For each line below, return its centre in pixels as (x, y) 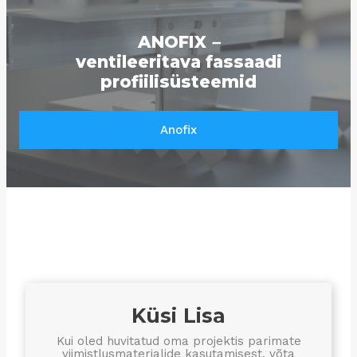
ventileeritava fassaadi (178, 62)
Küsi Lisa (178, 316)
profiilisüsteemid (178, 82)
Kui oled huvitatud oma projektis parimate (178, 341)
